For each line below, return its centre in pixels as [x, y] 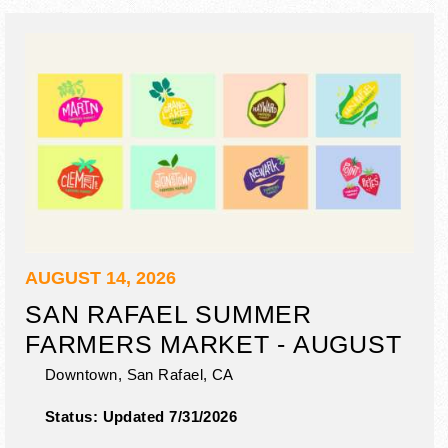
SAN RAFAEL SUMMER [168, 313]
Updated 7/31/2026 [170, 416]
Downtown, [84, 374]
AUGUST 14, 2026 [100, 277]
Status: [74, 416]
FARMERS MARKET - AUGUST [213, 343]
